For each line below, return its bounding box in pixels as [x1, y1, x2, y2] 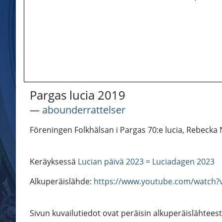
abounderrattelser [42, 103, 125, 117]
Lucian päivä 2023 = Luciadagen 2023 [78, 156, 215, 167]
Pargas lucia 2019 [30, 87, 125, 104]
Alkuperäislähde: [30, 176, 94, 187]
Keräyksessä [30, 156, 78, 167]
